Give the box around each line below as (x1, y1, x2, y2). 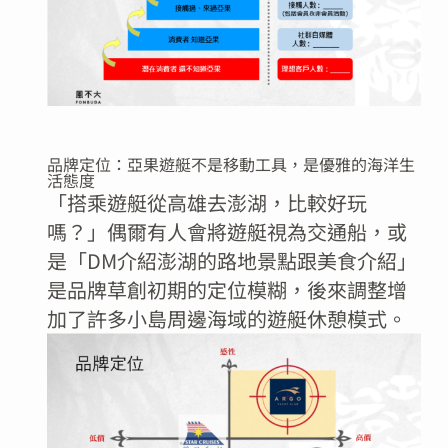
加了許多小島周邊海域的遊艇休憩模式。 (46, 303, 407, 333)
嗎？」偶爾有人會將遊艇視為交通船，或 (46, 216, 407, 246)
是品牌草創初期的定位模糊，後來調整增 (46, 274, 407, 304)
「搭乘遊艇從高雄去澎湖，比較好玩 (46, 187, 367, 217)
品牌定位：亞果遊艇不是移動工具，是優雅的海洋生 (46, 151, 415, 176)
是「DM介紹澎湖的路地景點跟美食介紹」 (46, 245, 417, 275)
